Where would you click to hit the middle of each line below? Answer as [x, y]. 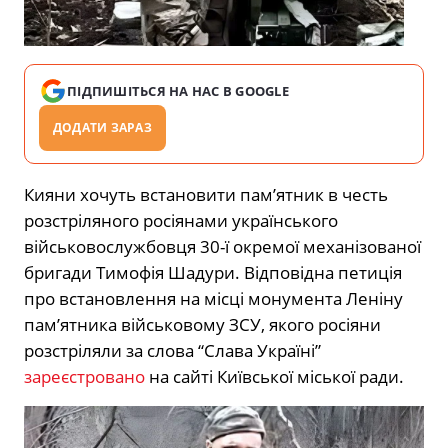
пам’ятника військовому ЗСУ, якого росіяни [202, 325]
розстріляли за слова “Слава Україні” [172, 351]
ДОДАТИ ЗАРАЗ [102, 128]
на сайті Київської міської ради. [274, 377]
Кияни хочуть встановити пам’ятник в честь [206, 195]
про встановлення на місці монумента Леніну [213, 299]
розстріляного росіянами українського [181, 221]
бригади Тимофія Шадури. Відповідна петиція [213, 273]
